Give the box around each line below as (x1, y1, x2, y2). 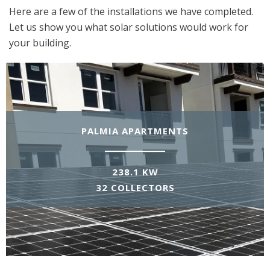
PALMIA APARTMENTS (81, 125, 189, 137)
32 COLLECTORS (95, 181, 175, 194)
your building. (9, 36, 71, 49)
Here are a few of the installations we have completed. (9, 4, 253, 18)
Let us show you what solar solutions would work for (9, 20, 248, 34)
